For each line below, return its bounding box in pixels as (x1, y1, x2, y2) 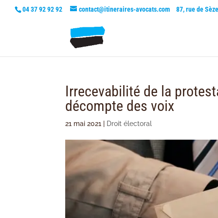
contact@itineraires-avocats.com (79, 5, 170, 13)
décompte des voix (65, 97, 175, 114)
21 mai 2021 (65, 120, 102, 127)
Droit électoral (107, 120, 152, 127)
